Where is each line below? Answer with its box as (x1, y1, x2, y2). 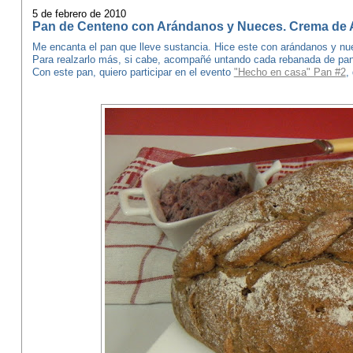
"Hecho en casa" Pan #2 (233, 65, 346, 78)
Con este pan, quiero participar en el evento (32, 65, 234, 78)
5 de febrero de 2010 (32, 8, 126, 20)
